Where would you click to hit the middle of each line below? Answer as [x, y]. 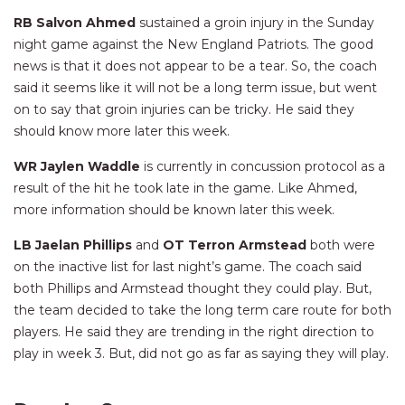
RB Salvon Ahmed [76, 23]
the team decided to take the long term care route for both [202, 311]
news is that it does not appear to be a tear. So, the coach [195, 66]
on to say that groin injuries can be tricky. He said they [184, 110]
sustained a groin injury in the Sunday [257, 23]
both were [343, 245]
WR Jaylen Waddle [79, 167]
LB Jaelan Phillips [73, 245]
